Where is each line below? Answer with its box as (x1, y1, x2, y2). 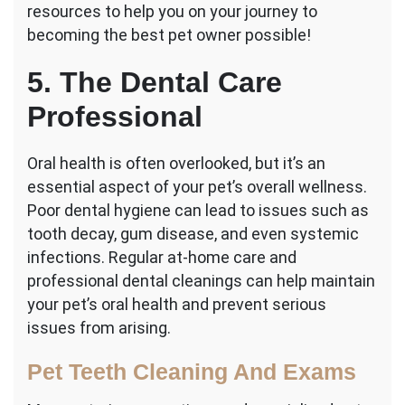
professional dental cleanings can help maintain (27, 271, 375, 291)
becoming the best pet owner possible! (27, 25, 311, 45)
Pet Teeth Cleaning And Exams (27, 359, 356, 385)
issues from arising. (27, 318, 171, 338)
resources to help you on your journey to (27, 2, 317, 22)
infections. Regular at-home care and (27, 248, 297, 268)
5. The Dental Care (27, 66, 282, 99)
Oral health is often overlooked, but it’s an (27, 154, 325, 174)
